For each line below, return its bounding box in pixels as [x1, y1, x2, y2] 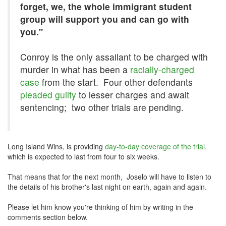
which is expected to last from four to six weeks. [8, 151, 159, 161]
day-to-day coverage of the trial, [105, 141, 207, 151]
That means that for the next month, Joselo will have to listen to [8, 172, 211, 182]
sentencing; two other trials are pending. [20, 101, 186, 114]
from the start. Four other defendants [39, 76, 195, 88]
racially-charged [130, 63, 194, 76]
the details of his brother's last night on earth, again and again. [8, 182, 207, 192]
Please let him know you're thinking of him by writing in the [8, 202, 193, 212]
